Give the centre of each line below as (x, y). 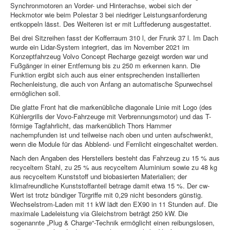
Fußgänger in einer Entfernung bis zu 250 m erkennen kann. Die (105, 66)
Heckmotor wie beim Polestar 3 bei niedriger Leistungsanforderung (109, 15)
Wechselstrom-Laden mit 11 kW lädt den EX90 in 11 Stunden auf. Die (114, 204)
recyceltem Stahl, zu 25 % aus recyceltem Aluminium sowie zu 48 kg (114, 167)
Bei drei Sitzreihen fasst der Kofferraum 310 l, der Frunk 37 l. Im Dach (114, 38)
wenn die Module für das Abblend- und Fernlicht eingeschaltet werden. (114, 144)
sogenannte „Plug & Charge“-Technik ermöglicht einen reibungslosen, (112, 223)
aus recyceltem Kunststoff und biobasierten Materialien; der (99, 177)
